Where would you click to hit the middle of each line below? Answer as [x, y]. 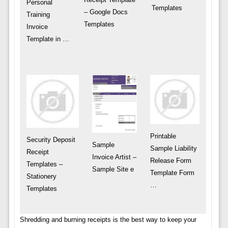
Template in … [48, 39]
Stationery [41, 176]
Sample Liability [174, 148]
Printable [163, 136]
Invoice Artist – [115, 157]
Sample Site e [113, 169]
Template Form [172, 173]
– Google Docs [106, 12]
